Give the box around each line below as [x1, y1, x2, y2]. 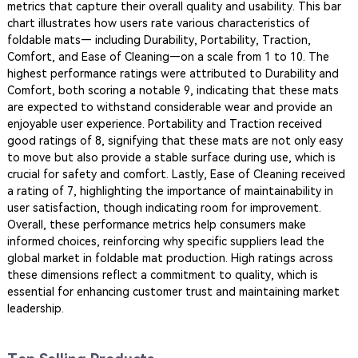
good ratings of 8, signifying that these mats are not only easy [6, 134, 343, 148]
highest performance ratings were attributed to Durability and [6, 67, 339, 81]
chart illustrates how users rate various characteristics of [6, 17, 310, 30]
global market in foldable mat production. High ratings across [6, 252, 333, 265]
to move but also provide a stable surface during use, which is [6, 151, 336, 165]
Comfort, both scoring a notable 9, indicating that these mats [6, 84, 339, 97]
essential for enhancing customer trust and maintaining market [6, 285, 340, 299]
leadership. [6, 302, 64, 316]
